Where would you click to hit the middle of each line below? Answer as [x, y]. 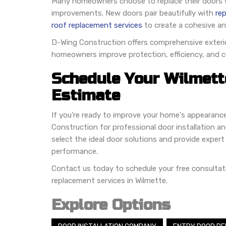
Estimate [86, 95]
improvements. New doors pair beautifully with [133, 13]
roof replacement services [97, 25]
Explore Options [111, 205]
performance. [75, 151]
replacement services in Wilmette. [109, 180]
